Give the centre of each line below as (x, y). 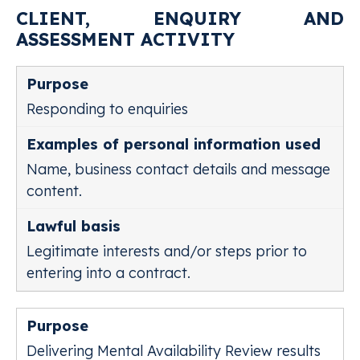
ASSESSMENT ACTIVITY (125, 39)
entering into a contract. (108, 273)
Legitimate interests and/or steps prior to (167, 251)
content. (54, 191)
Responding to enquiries (107, 109)
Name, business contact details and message (178, 169)
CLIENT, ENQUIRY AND (180, 18)
